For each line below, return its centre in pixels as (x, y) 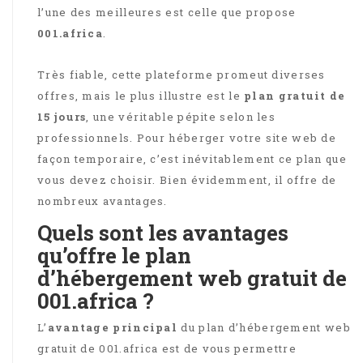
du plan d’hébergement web (266, 327)
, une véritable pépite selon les (181, 116)
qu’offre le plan (114, 255)
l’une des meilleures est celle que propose (167, 12)
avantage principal (114, 327)
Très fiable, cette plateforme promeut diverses (181, 74)
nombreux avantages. (102, 201)
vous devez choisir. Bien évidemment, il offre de (187, 179)
